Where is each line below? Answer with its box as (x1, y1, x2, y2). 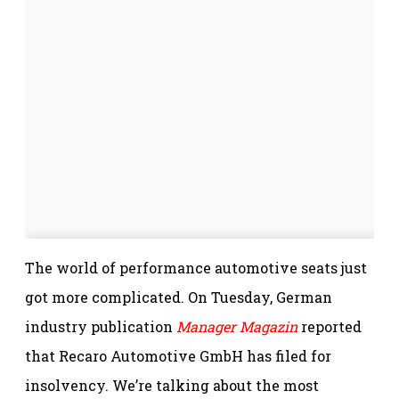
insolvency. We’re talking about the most (25, 375, 319, 395)
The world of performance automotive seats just (25, 257, 367, 277)
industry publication (25, 316, 176, 336)
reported (297, 316, 362, 336)
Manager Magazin (176, 316, 297, 336)
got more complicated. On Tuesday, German (25, 287, 332, 306)
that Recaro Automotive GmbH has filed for (25, 346, 331, 365)
